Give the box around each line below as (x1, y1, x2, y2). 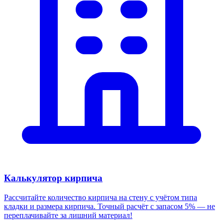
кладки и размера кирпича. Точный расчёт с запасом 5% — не (4, 202, 215, 211)
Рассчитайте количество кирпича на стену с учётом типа (4, 193, 197, 202)
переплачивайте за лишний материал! (4, 211, 132, 220)
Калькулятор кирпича (4, 173, 103, 184)
